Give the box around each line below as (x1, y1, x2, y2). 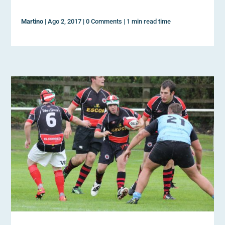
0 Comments (86, 18, 123, 26)
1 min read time (127, 18, 171, 26)
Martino (21, 18, 44, 26)
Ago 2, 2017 (48, 18, 82, 26)
